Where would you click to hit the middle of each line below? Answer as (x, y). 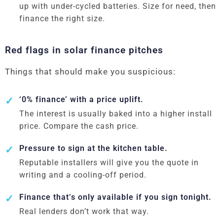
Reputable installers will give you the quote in (109, 163)
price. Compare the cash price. (79, 126)
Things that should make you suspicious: (90, 72)
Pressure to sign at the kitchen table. (93, 148)
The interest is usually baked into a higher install (115, 114)
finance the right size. (62, 19)
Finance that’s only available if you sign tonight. (115, 197)
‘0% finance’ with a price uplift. (81, 100)
